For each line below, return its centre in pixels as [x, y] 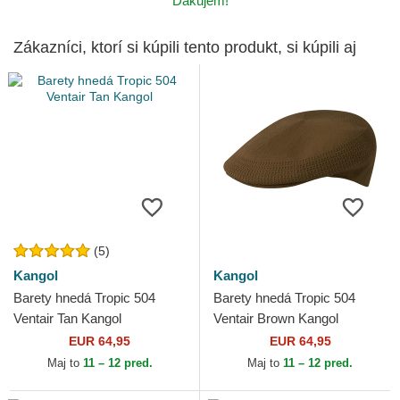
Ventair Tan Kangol [67, 319]
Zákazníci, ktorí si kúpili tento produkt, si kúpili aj [185, 48]
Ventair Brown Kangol [276, 319]
